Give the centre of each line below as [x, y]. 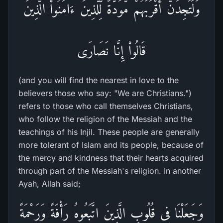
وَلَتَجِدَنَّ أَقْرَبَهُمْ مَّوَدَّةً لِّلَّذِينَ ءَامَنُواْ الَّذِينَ [111, 9]
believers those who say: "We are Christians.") [105, 93]
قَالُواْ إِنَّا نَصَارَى [111, 51]
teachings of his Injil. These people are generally [109, 132]
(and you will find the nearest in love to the [99, 80]
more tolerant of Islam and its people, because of [111, 145]
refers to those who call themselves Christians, [106, 106]
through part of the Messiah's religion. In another [110, 171]
